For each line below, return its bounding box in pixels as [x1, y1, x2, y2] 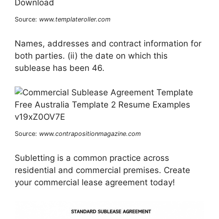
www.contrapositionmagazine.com [39, 130, 141, 138]
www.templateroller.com [39, 16, 110, 23]
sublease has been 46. [15, 63, 105, 73]
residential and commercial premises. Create [15, 165, 190, 175]
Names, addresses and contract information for [15, 38, 201, 48]
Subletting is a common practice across [15, 153, 169, 163]
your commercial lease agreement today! [15, 177, 175, 187]
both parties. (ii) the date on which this [15, 50, 168, 61]
